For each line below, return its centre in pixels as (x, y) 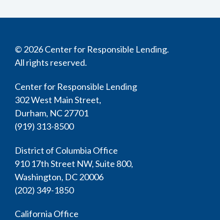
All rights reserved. (52, 63)
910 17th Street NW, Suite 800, (75, 163)
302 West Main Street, (59, 99)
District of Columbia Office (67, 150)
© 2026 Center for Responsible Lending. (93, 49)
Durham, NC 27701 (52, 113)
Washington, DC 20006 (60, 177)
